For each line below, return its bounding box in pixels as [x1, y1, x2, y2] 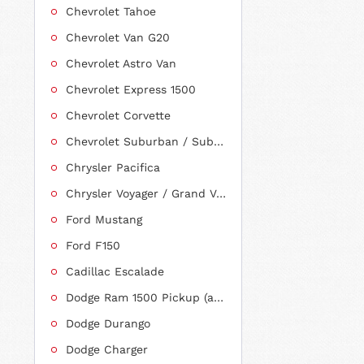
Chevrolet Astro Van [66, 56, 176, 70]
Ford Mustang [66, 212, 142, 226]
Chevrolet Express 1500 [66, 82, 196, 96]
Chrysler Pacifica [66, 160, 160, 174]
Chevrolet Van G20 [66, 30, 170, 44]
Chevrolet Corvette [66, 108, 171, 122]
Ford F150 [66, 238, 120, 252]
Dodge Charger [66, 342, 148, 356]
